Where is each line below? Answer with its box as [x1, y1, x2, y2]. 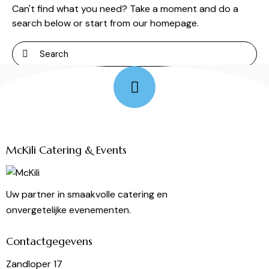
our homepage [133, 16, 197, 29]
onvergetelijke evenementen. [6, 203, 131, 216]
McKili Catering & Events [6, 142, 127, 157]
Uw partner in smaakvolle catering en [6, 187, 168, 201]
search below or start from [12, 16, 133, 29]
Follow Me [52, 80, 97, 92]
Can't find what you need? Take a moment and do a [12, 2, 238, 15]
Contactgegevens [6, 234, 92, 249]
